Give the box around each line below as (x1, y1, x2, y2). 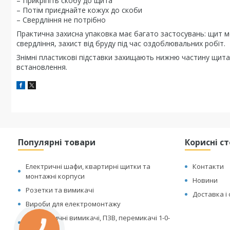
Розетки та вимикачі (26, 185, 94, 195)
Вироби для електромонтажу (26, 199, 121, 208)
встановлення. (16, 62, 67, 72)
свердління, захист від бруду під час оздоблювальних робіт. (16, 39, 225, 48)
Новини (193, 176, 218, 185)
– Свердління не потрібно (16, 15, 106, 25)
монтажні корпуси (26, 171, 85, 181)
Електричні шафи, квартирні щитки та (26, 162, 151, 171)
